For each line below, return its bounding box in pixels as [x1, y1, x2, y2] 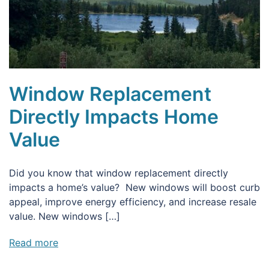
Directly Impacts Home [9, 104, 219, 128]
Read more [9, 236, 58, 249]
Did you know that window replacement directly [9, 166, 228, 179]
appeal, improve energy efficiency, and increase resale [9, 195, 256, 208]
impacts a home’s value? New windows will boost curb [9, 181, 260, 193]
